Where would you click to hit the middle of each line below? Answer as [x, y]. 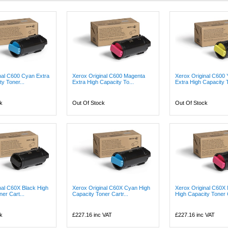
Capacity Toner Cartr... [101, 194]
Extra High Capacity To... [103, 82]
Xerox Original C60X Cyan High [111, 188]
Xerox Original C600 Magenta [109, 76]
